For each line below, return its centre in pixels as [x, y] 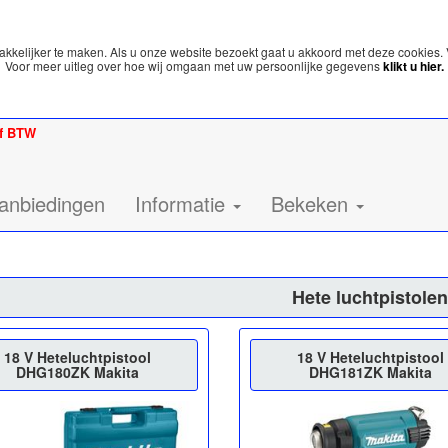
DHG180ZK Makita [78, 371]
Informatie [183, 203]
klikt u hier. [413, 66]
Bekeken [312, 203]
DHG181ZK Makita [370, 371]
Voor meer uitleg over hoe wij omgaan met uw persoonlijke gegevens [193, 65]
